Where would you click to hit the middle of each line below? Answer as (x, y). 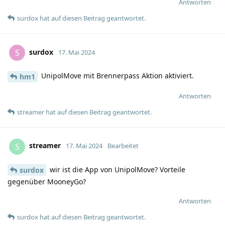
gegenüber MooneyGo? (47, 182)
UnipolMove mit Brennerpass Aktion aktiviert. (117, 75)
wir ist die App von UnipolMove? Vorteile (117, 169)
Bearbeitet (123, 146)
